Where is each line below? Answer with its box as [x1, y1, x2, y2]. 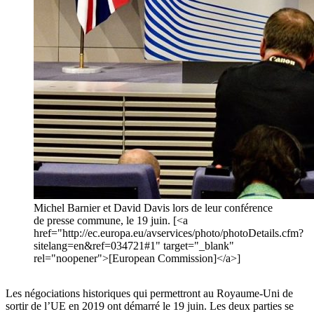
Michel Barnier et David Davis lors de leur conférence [34, 202, 273, 214]
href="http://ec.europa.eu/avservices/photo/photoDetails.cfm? [34, 227, 303, 240]
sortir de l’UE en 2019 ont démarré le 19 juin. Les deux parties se [6, 300, 294, 313]
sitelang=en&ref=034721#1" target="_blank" [34, 240, 234, 252]
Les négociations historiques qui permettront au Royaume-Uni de [6, 287, 293, 300]
